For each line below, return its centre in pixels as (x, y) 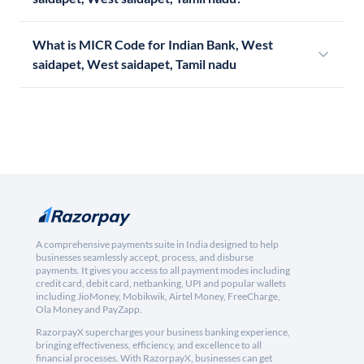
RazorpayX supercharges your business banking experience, (163, 332)
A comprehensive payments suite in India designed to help (157, 245)
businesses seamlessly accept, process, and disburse (145, 258)
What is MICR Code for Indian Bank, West (153, 45)
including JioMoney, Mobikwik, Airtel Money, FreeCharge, (158, 297)
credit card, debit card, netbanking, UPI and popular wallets (161, 284)
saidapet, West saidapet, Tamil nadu (134, 64)
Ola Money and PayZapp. (89, 310)
